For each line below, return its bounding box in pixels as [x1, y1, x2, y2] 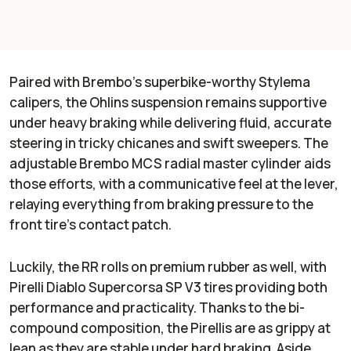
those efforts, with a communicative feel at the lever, [9, 174, 338, 193]
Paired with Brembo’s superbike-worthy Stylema [9, 72, 310, 91]
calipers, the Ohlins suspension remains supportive [9, 92, 327, 111]
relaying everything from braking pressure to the [9, 194, 313, 213]
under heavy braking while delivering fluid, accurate [9, 113, 331, 132]
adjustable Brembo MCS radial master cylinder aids [9, 154, 331, 172]
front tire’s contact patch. [9, 215, 172, 233]
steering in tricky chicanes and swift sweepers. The [9, 133, 328, 152]
